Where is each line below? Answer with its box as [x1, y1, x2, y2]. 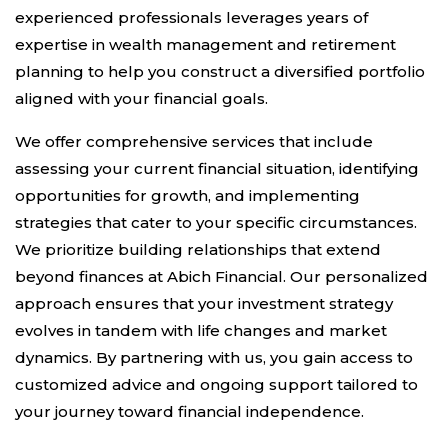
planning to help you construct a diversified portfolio [15, 62, 425, 81]
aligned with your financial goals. [15, 89, 272, 108]
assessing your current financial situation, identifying [15, 159, 419, 178]
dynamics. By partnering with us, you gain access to [15, 348, 413, 367]
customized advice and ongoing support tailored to [15, 375, 418, 394]
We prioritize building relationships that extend [15, 240, 381, 259]
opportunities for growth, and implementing [15, 186, 360, 205]
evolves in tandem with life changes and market [15, 321, 387, 340]
